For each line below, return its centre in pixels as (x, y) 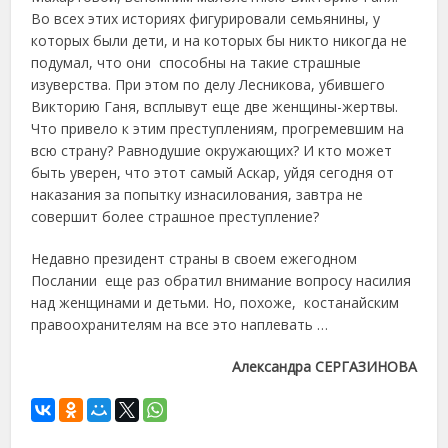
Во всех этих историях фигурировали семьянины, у (206, 18)
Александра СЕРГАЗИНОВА (324, 366)
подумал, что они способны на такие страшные (196, 62)
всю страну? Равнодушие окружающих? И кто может (212, 150)
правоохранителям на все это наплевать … (180, 324)
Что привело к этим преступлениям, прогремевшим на (218, 128)
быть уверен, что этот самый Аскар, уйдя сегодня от (213, 172)
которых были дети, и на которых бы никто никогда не (219, 40)
